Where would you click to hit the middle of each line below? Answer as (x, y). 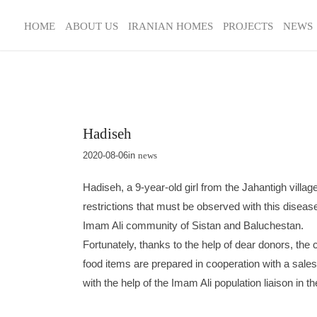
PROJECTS (248, 26)
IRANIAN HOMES (170, 26)
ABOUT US (91, 26)
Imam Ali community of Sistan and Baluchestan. (194, 226)
